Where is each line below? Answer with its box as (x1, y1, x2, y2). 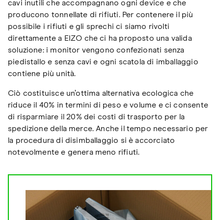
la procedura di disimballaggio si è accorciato (8, 136, 175, 144)
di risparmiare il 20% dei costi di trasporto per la (8, 112, 185, 121)
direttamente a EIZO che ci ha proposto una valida (8, 34, 192, 42)
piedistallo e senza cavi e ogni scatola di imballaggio (8, 57, 198, 66)
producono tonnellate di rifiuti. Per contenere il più (8, 10, 193, 19)
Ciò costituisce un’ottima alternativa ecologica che (8, 89, 194, 97)
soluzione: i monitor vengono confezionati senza (8, 46, 185, 54)
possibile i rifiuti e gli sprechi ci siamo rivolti (8, 22, 169, 30)
